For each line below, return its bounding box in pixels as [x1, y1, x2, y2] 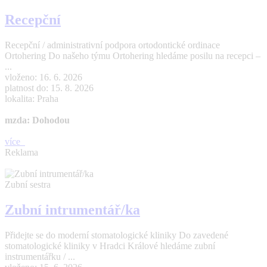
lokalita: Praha [5, 93, 58, 104]
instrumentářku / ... [5, 251, 75, 262]
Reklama [5, 147, 38, 157]
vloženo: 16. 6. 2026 [5, 72, 82, 82]
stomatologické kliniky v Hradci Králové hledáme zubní [5, 240, 215, 251]
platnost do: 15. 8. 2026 [5, 82, 94, 93]
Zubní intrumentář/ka [5, 201, 140, 218]
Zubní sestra [5, 179, 51, 190]
